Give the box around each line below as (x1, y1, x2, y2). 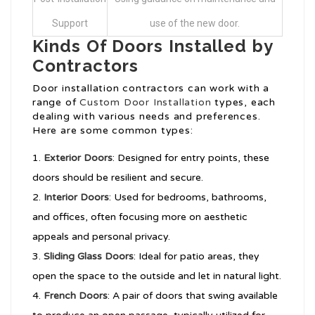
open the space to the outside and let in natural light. (32, 270, 281, 283)
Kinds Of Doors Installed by (32, 36, 273, 57)
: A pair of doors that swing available (108, 290, 278, 302)
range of (32, 96, 80, 109)
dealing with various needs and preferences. (32, 110, 261, 123)
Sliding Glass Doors (44, 250, 134, 263)
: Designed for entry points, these (112, 152, 269, 165)
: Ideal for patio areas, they (134, 250, 259, 263)
